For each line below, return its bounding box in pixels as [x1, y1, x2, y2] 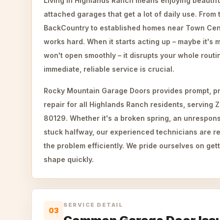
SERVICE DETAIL [63, 201, 123, 208]
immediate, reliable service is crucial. [44, 65, 174, 73]
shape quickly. [44, 155, 94, 164]
